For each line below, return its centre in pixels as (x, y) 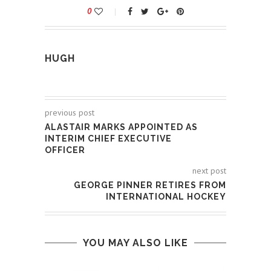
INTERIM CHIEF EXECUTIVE (108, 139)
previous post (70, 113)
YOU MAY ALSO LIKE (135, 243)
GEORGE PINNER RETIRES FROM (150, 185)
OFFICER (65, 150)
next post (209, 171)
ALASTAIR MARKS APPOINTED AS (121, 127)
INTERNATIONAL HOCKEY (166, 197)
